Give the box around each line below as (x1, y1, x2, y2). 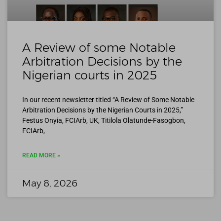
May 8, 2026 (22, 178, 77, 189)
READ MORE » (22, 152, 60, 159)
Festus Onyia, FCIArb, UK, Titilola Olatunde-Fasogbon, (22, 116, 185, 125)
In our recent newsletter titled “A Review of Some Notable (22, 96, 194, 104)
